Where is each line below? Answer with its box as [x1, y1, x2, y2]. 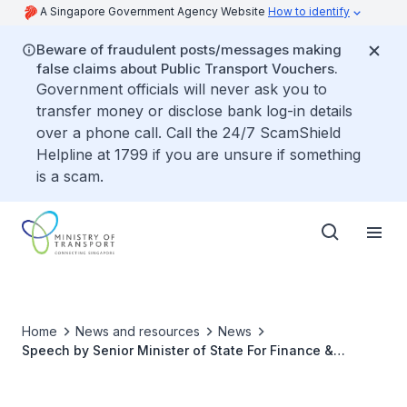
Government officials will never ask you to [36, 80, 327, 98]
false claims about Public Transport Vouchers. [36, 60, 338, 77]
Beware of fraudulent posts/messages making [36, 41, 342, 58]
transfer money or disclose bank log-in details [36, 102, 352, 120]
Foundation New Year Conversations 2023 [22, 381, 292, 396]
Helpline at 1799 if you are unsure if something [36, 145, 361, 164]
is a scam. [36, 167, 104, 185]
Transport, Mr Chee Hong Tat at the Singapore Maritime [22, 362, 375, 377]
